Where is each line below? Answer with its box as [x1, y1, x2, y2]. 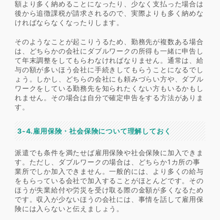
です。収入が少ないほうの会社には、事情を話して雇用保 [15, 194, 204, 203]
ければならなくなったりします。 [15, 18, 124, 27]
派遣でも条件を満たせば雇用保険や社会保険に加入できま [15, 148, 204, 157]
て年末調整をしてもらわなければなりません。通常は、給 [15, 55, 204, 64]
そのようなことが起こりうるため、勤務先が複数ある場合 [15, 37, 204, 46]
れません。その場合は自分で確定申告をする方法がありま [15, 93, 204, 102]
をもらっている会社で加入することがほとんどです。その [15, 176, 204, 185]
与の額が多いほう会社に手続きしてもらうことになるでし [15, 65, 204, 74]
